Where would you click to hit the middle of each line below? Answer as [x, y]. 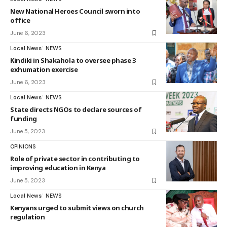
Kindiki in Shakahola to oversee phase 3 [73, 60]
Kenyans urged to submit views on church [77, 208]
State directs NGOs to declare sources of [76, 109]
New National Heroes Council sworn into [75, 11]
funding [24, 119]
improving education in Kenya [58, 168]
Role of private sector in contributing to [75, 159]
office [20, 20]
